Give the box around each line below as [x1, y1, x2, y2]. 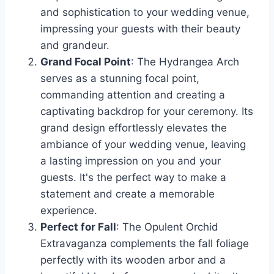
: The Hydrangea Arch [131, 56, 239, 68]
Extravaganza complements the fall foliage [40, 237, 249, 250]
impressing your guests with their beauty [40, 23, 240, 35]
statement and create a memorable [40, 188, 215, 201]
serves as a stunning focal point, [40, 72, 199, 85]
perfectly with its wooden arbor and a [40, 254, 226, 267]
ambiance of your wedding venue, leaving [40, 138, 246, 151]
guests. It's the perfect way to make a [40, 171, 226, 184]
